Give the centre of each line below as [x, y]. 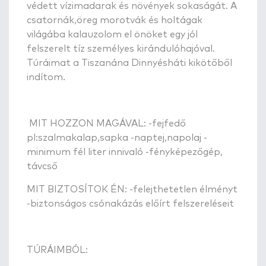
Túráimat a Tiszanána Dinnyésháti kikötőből [129, 63]
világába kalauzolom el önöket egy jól [112, 34]
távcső [42, 166]
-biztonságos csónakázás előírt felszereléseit [130, 203]
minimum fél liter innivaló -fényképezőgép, [125, 152]
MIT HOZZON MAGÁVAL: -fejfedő [106, 123]
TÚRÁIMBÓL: [58, 250]
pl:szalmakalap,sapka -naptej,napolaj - [117, 137]
